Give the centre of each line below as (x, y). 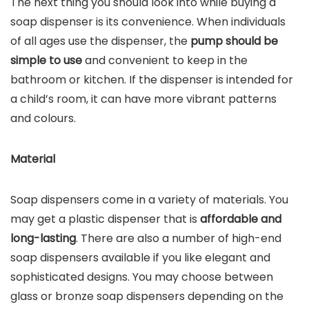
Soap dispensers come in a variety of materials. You (149, 200)
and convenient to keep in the (165, 60)
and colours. (43, 118)
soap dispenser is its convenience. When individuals (148, 22)
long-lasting (43, 238)
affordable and (239, 219)
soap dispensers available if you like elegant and (140, 258)
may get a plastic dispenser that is (104, 219)
